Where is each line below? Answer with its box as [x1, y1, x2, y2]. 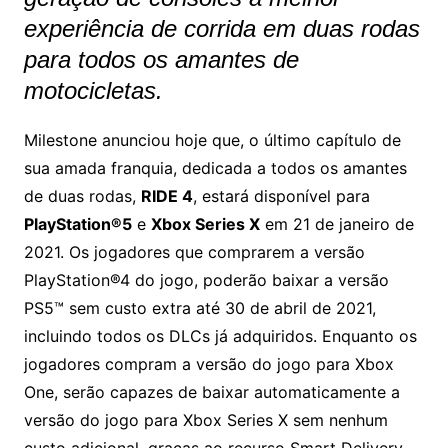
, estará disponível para [192, 185, 370, 206]
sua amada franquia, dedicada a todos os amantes [23, 157, 407, 178]
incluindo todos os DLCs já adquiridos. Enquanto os [23, 325, 417, 346]
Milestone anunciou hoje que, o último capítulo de [23, 129, 401, 150]
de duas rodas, [23, 185, 141, 206]
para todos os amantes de [23, 45, 299, 73]
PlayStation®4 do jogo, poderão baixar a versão [23, 269, 389, 290]
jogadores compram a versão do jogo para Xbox [23, 353, 394, 374]
